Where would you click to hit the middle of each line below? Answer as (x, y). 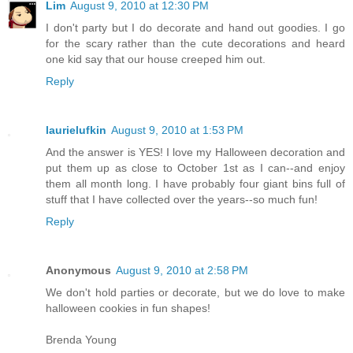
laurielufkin (76, 130)
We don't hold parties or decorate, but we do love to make (195, 292)
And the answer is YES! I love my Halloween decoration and (195, 152)
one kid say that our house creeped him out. (156, 59)
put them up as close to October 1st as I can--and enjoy (195, 167)
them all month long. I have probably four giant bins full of (195, 183)
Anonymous (78, 270)
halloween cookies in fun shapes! (128, 308)
